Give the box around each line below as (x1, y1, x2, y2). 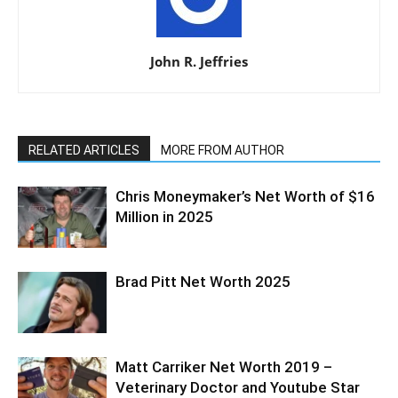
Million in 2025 (115, 207, 213, 226)
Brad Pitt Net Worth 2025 (115, 272, 291, 291)
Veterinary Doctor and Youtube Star (115, 378, 360, 396)
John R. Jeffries (150, 52, 248, 70)
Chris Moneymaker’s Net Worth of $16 (115, 187, 375, 205)
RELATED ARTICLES (28, 142, 139, 157)
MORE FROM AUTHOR (161, 142, 284, 157)
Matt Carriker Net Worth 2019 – (115, 357, 332, 376)
